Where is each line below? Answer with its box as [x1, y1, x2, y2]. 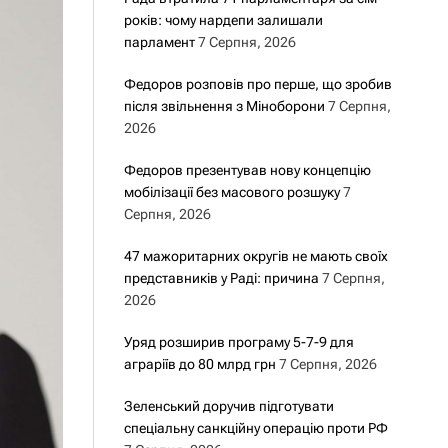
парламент [123, 34, 195, 50]
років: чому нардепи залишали [123, 12, 323, 28]
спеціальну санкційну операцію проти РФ [123, 420, 388, 436]
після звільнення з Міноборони [123, 98, 325, 114]
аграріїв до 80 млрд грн [123, 356, 276, 372]
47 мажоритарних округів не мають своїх [123, 248, 388, 264]
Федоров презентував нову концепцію [123, 162, 371, 178]
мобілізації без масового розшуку [123, 184, 340, 200]
